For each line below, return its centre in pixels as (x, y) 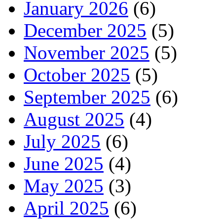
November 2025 (87, 53)
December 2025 (85, 31)
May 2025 (64, 186)
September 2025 (87, 97)
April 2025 (66, 208)
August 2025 (74, 119)
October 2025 (77, 75)
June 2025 (64, 164)
